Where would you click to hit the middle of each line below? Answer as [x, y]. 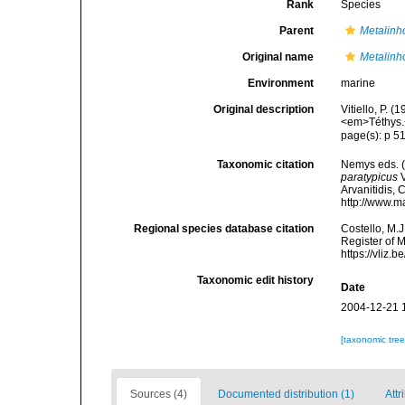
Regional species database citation [224, 229]
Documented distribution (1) [286, 394]
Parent [297, 31]
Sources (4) [159, 394]
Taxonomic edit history [256, 280]
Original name [278, 57]
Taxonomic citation [266, 165]
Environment [281, 83]
